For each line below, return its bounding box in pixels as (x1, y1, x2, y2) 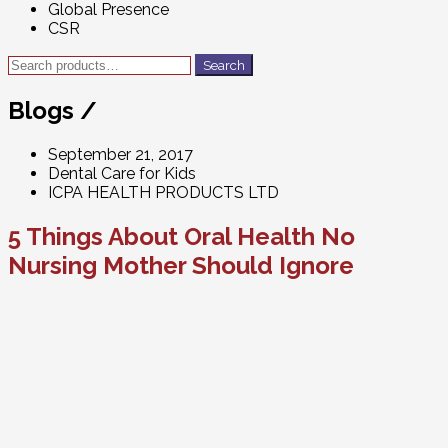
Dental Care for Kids (48, 163, 196, 183)
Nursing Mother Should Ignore (8, 250, 354, 280)
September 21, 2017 (48, 144, 193, 164)
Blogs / (8, 95, 97, 125)
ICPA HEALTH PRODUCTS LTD (48, 182, 279, 202)
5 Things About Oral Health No (8, 221, 355, 251)
